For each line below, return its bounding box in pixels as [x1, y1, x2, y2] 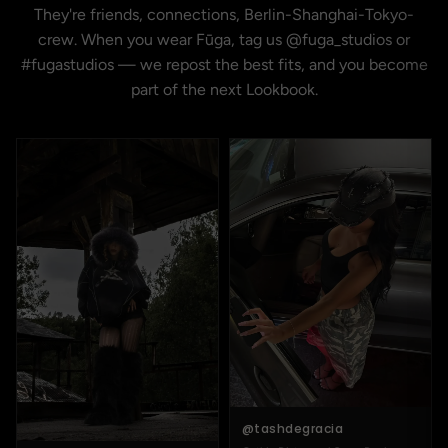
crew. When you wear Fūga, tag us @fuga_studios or [38, 30, 410, 49]
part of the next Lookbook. [130, 80, 318, 99]
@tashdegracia [242, 420, 344, 438]
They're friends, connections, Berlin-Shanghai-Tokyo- [34, 5, 414, 24]
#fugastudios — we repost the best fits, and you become [20, 55, 428, 74]
